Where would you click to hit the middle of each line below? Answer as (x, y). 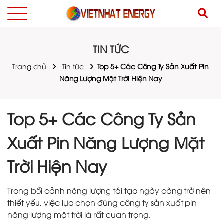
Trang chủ (29, 66)
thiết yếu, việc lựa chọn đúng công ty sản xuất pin (102, 202)
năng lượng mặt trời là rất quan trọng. (79, 214)
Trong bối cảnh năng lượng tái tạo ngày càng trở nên (109, 190)
